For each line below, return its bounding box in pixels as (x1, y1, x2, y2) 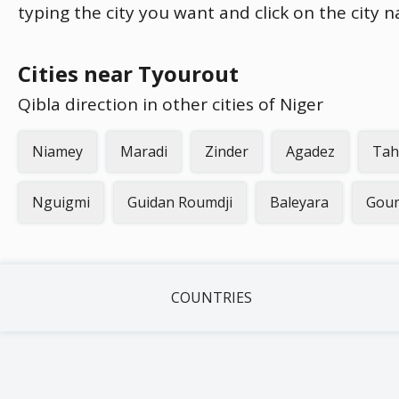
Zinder (205, 142, 248, 161)
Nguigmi (32, 192, 90, 212)
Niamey (32, 142, 83, 161)
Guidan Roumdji (127, 192, 232, 212)
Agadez (286, 142, 335, 161)
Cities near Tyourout (18, 59, 239, 88)
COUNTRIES (170, 288, 252, 307)
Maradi (120, 142, 167, 161)
